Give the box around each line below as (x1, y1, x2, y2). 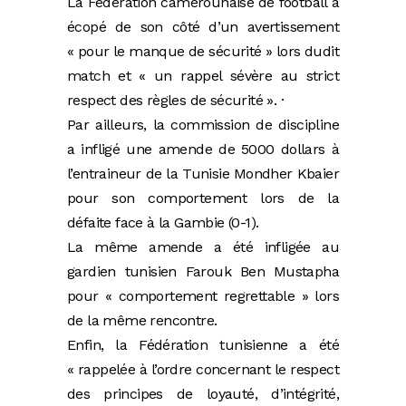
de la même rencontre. (67, 311, 217, 329)
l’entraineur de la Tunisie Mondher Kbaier (67, 164, 339, 182)
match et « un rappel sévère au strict (67, 66, 339, 84)
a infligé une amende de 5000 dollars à (67, 140, 339, 158)
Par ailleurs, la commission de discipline (67, 115, 339, 133)
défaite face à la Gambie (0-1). (67, 213, 259, 231)
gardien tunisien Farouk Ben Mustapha (67, 262, 339, 280)
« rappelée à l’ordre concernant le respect (67, 360, 339, 378)
